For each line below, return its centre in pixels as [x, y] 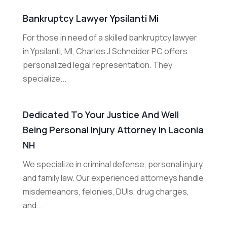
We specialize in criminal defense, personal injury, [113, 164]
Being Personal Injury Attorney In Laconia [113, 130]
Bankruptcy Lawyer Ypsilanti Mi [90, 18]
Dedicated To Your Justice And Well [101, 115]
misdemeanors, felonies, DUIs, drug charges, [106, 192]
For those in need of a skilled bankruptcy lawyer [110, 38]
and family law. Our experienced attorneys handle [113, 178]
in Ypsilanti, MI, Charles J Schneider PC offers [105, 51]
